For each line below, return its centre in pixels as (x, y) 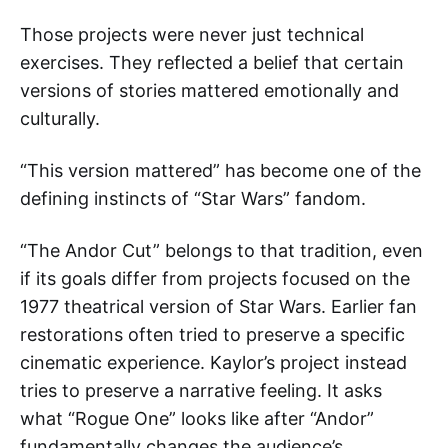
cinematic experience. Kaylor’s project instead (213, 362)
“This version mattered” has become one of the (220, 170)
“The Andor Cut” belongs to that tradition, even (221, 250)
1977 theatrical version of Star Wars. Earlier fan (218, 306)
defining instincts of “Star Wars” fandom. (193, 198)
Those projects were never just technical (192, 34)
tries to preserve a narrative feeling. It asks (201, 390)
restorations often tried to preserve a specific (212, 334)
